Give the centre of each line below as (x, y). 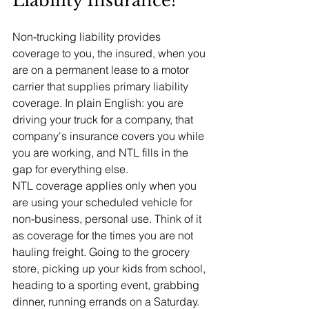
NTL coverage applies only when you (106, 186)
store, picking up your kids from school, (110, 268)
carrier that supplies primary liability (102, 86)
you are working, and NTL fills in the (102, 152)
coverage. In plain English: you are (99, 103)
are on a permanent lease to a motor (102, 70)
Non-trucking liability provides (88, 37)
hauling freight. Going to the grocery (102, 252)
